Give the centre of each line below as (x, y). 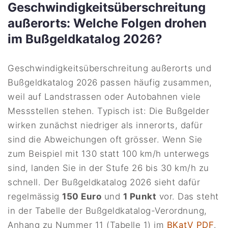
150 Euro (82, 197)
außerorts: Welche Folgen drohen (107, 23)
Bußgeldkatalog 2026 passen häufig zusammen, (110, 83)
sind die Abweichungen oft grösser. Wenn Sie (105, 140)
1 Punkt (140, 197)
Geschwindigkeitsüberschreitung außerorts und (110, 68)
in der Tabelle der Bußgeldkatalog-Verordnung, (107, 211)
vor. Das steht (188, 197)
